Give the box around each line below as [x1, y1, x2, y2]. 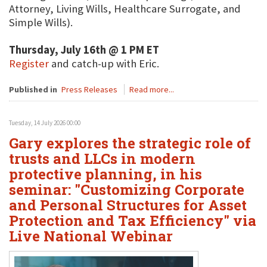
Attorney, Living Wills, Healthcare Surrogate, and [9, 2, 241, 15]
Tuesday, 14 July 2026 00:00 [9, 119, 80, 127]
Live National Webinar [9, 226, 173, 246]
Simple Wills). [9, 15, 73, 29]
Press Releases [61, 84, 117, 95]
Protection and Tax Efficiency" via [9, 211, 256, 230]
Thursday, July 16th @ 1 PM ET [9, 43, 159, 57]
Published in [9, 84, 57, 95]
